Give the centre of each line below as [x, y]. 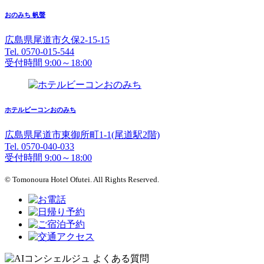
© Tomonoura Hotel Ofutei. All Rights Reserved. [82, 180]
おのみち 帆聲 [25, 15]
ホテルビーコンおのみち [40, 110]
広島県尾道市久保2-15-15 [57, 40]
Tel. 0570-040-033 [39, 147]
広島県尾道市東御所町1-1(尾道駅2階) [82, 135]
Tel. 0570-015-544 [39, 52]
